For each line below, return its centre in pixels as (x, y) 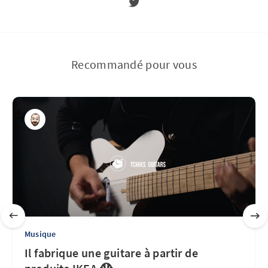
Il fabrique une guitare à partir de (111, 253)
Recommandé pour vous (134, 64)
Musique (40, 234)
